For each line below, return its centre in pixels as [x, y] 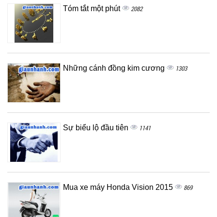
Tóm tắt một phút [93, 8]
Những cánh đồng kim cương [115, 68]
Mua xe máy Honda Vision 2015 [119, 187]
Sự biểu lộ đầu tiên [97, 127]
